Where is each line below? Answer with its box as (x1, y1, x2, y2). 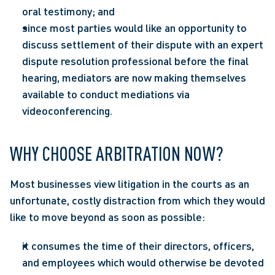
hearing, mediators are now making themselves (22, 71, 246, 84)
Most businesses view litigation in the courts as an (10, 177, 249, 190)
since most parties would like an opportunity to (22, 21, 247, 34)
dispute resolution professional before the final (22, 54, 249, 68)
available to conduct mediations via (22, 87, 190, 101)
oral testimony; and (22, 4, 115, 18)
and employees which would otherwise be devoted (22, 255, 264, 269)
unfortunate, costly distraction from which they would (10, 193, 265, 207)
